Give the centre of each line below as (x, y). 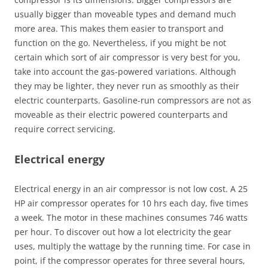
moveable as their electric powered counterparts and (121, 115)
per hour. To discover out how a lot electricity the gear (123, 232)
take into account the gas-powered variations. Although (125, 71)
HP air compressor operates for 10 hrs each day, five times (131, 203)
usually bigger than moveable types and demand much (125, 14)
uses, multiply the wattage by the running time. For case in (133, 246)
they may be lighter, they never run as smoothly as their (127, 86)
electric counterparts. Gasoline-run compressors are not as (133, 100)
